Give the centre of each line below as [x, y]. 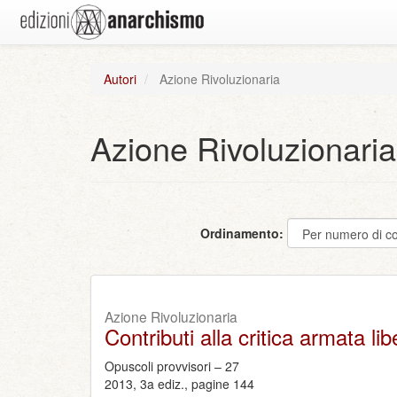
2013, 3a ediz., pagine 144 [179, 384]
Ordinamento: [242, 233]
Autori [120, 79]
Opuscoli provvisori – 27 [172, 366]
